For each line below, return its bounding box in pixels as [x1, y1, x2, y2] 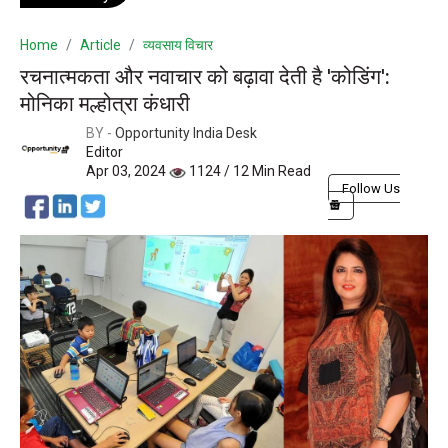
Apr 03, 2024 [86, 163, 169, 180]
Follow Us [342, 181, 400, 197]
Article [80, 37, 121, 54]
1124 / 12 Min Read [186, 163, 311, 180]
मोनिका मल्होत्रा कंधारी [20, 92, 190, 117]
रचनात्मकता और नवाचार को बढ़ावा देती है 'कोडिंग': [20, 65, 390, 90]
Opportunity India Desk [115, 125, 257, 142]
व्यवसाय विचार [143, 37, 213, 54]
